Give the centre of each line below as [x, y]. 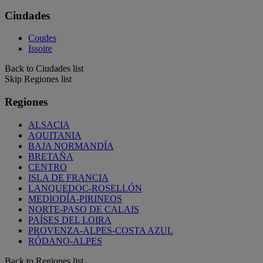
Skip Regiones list [38, 79]
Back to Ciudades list [44, 69]
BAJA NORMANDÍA [71, 146]
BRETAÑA [51, 156]
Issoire [40, 49]
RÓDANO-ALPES [65, 241]
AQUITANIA [55, 135]
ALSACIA [49, 124]
